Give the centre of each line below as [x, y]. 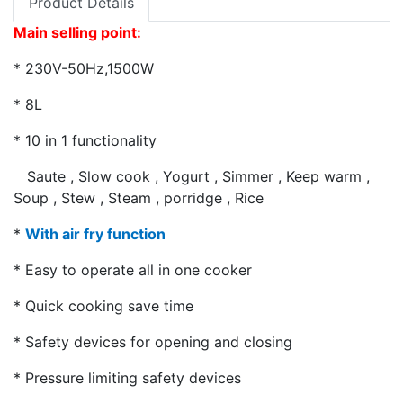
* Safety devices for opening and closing [153, 342]
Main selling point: [77, 33]
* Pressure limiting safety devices [127, 378]
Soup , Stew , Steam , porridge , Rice [139, 198]
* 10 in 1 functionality [85, 141]
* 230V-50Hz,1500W [86, 69]
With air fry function [95, 234]
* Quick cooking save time [103, 306]
